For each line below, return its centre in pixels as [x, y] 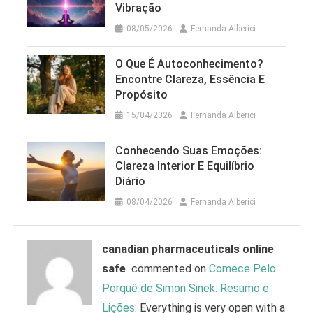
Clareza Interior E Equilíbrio [184, 166]
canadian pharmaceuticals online [188, 249]
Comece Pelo [243, 269]
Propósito [141, 95]
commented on [168, 269]
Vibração [138, 8]
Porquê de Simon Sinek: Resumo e [186, 289]
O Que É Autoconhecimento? [189, 64]
